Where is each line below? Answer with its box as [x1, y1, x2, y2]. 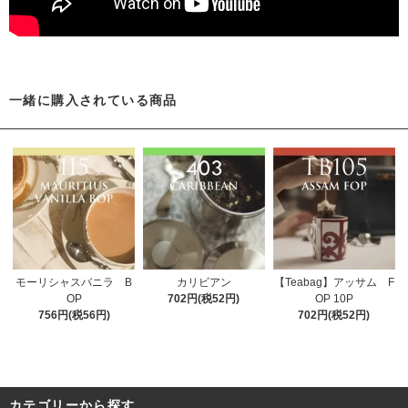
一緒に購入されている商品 [9, 93, 178, 108]
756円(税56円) [37, 309, 110, 322]
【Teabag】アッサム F [273, 276, 394, 290]
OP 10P [314, 292, 353, 306]
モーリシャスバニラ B [15, 276, 133, 290]
